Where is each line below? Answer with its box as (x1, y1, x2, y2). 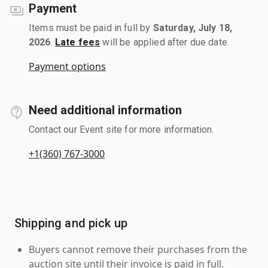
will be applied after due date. (100, 36, 230, 48)
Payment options (29, 59, 106, 73)
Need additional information (29, 102, 182, 117)
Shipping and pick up (14, 215, 127, 230)
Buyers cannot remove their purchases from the (29, 242, 247, 256)
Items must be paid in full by (29, 22, 153, 33)
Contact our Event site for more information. (29, 123, 214, 135)
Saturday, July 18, (153, 22, 233, 33)
